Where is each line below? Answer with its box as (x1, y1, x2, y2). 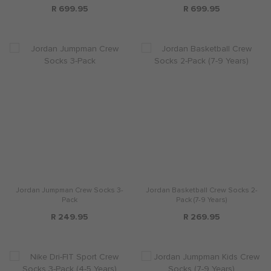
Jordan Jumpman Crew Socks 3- (16, 186, 123, 195)
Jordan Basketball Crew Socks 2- (145, 186, 258, 195)
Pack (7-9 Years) (176, 195, 227, 205)
